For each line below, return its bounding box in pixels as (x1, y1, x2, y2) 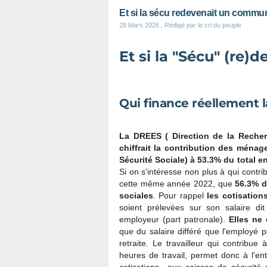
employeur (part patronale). (119, 215, 225, 224)
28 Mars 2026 (119, 21, 159, 29)
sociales (119, 191, 153, 200)
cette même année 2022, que (119, 179, 235, 188)
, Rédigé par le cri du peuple (159, 21, 241, 29)
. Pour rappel (153, 191, 207, 200)
